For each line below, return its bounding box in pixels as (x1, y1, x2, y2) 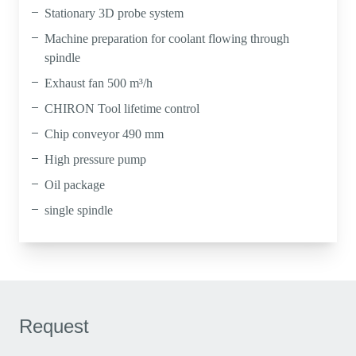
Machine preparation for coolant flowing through (44, 32, 289, 45)
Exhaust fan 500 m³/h (44, 76, 153, 90)
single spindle (44, 203, 113, 217)
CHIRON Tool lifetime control (44, 102, 199, 115)
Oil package (44, 178, 105, 192)
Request (19, 315, 89, 337)
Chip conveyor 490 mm (44, 127, 164, 141)
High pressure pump (44, 153, 146, 166)
